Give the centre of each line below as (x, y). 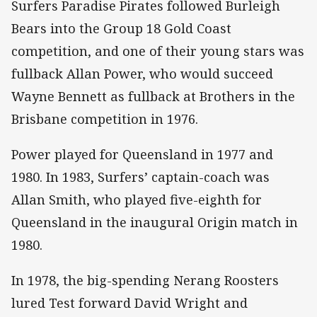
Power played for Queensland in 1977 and (142, 154)
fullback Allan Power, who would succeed (142, 73)
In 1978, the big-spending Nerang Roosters (145, 280)
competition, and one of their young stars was (158, 51)
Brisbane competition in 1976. (105, 119)
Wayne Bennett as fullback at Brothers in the (153, 96)
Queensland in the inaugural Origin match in (155, 222)
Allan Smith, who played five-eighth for (137, 199)
